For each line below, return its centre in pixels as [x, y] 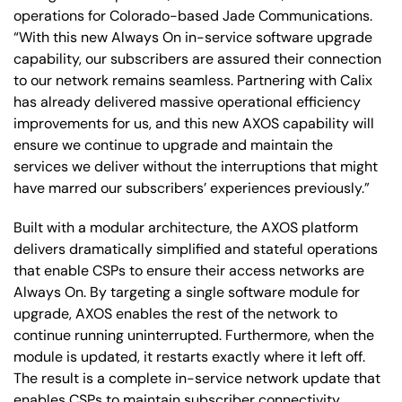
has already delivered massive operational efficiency [187, 101]
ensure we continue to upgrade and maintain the [173, 144]
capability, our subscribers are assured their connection [197, 58]
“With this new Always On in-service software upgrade [193, 37]
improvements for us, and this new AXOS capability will [194, 123]
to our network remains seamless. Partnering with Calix [193, 80]
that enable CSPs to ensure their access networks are [189, 270]
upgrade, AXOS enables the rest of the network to [175, 313]
